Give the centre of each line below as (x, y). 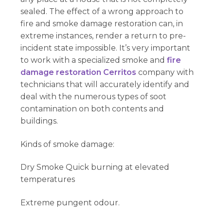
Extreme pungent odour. (70, 202)
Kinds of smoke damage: (68, 144)
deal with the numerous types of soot (94, 96)
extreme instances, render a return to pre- (103, 36)
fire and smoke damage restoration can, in (102, 23)
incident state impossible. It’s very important (106, 48)
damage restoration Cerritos (79, 72)
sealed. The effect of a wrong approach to (102, 11)
